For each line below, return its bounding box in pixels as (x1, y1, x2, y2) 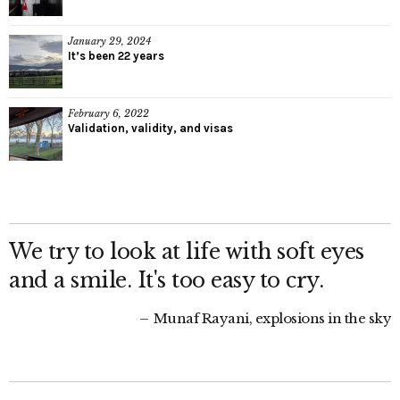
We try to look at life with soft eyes (9, 238, 364, 264)
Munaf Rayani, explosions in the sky (150, 309, 391, 327)
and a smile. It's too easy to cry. (9, 267, 323, 293)
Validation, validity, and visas (68, 121, 233, 135)
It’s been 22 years (68, 48, 164, 62)
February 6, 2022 (68, 106, 149, 120)
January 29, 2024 (68, 34, 151, 47)
